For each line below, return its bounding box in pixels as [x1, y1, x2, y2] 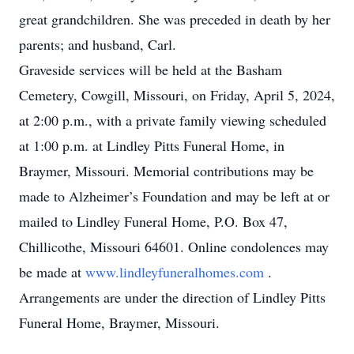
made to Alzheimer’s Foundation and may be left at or [19, 186, 330, 205]
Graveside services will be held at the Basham [19, 60, 282, 79]
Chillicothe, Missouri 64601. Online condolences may [19, 237, 329, 256]
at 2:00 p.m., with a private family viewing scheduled [19, 111, 326, 130]
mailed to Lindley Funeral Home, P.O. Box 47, [19, 212, 288, 231]
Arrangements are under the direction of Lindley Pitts [19, 288, 326, 307]
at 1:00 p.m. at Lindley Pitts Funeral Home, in [19, 136, 284, 155]
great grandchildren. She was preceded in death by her [19, 9, 330, 28]
